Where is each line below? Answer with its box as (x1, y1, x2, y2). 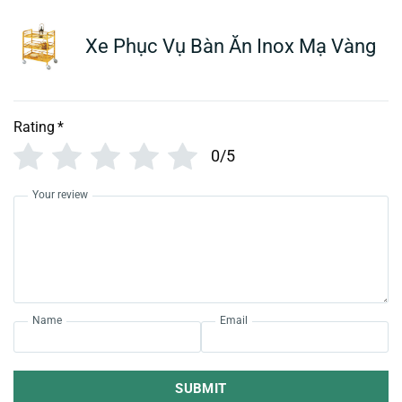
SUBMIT (175, 380, 227, 397)
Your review (32, 188, 88, 201)
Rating (13, 118, 55, 135)
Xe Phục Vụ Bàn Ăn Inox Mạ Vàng (85, 35, 376, 58)
